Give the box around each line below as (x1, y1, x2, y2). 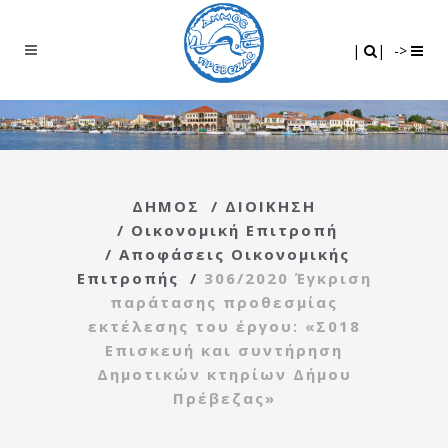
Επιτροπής (76, 267, 179, 288)
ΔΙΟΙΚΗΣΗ (225, 195, 316, 216)
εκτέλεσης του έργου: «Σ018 (87, 315, 361, 336)
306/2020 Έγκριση (203, 267, 372, 288)
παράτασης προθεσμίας (110, 291, 338, 312)
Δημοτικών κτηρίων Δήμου (96, 363, 352, 384)
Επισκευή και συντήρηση (105, 339, 343, 360)
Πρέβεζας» (172, 387, 276, 408)
